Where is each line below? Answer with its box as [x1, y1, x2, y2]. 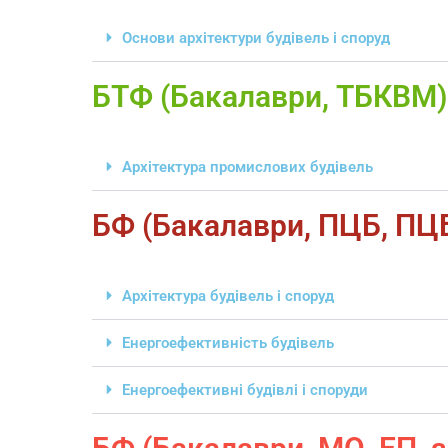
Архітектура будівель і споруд [122, 287, 334, 306]
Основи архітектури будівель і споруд [122, 29, 390, 48]
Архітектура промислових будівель [122, 158, 373, 177]
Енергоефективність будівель [122, 334, 334, 353]
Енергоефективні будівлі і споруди [122, 381, 368, 400]
